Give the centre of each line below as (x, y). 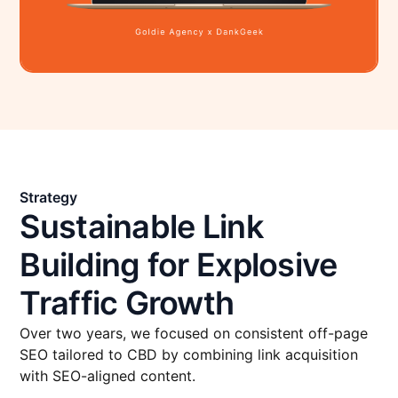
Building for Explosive (179, 265)
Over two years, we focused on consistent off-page (194, 333)
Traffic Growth (127, 303)
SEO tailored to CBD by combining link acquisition (189, 354)
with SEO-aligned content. (108, 376)
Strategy (49, 197)
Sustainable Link (141, 227)
